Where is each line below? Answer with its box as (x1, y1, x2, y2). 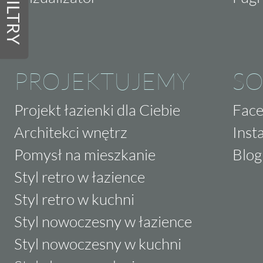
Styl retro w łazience (14, 167, 145, 186)
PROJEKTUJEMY (14, 66, 190, 95)
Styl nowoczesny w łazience (14, 211, 192, 231)
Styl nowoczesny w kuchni (14, 234, 181, 253)
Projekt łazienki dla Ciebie (14, 100, 180, 119)
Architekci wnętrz (14, 122, 127, 141)
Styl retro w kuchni (14, 189, 134, 208)
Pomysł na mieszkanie (14, 144, 156, 164)
